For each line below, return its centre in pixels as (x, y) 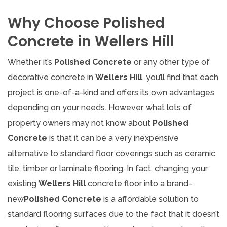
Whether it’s (31, 62)
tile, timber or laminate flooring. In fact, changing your (108, 168)
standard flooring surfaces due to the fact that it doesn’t (113, 214)
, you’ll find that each (180, 77)
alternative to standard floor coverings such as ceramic (111, 153)
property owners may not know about (80, 123)
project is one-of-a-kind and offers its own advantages (111, 92)
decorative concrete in (51, 77)
